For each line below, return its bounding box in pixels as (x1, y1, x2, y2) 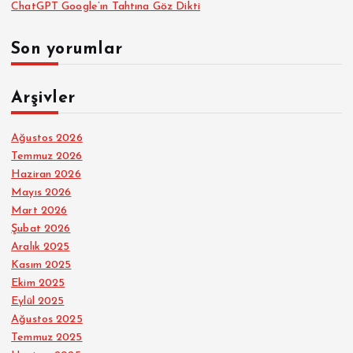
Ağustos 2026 (11, 132, 83, 145)
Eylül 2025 (11, 295, 65, 308)
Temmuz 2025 (11, 332, 83, 344)
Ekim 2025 (11, 277, 65, 290)
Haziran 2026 (11, 169, 81, 181)
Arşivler (11, 90, 76, 107)
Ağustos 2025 (11, 314, 83, 326)
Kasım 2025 (11, 259, 72, 272)
